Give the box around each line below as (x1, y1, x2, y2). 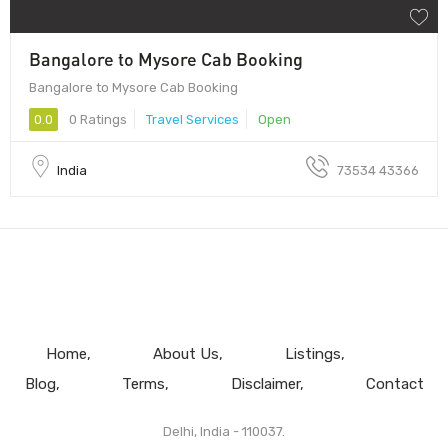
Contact (365, 374, 424, 393)
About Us (152, 344, 219, 363)
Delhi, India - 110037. (163, 423, 285, 439)
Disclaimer (230, 374, 300, 393)
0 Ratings (66, 111, 127, 127)
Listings (284, 344, 341, 363)
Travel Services (146, 111, 239, 127)
